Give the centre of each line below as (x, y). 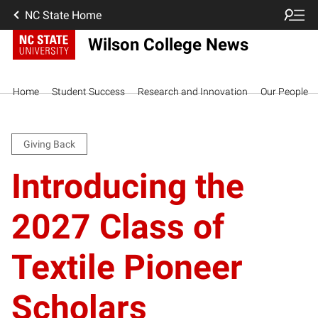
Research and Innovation (193, 91)
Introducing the (128, 186)
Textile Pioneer (127, 267)
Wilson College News (168, 45)
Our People (284, 91)
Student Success (88, 91)
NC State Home (63, 15)
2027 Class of (118, 227)
